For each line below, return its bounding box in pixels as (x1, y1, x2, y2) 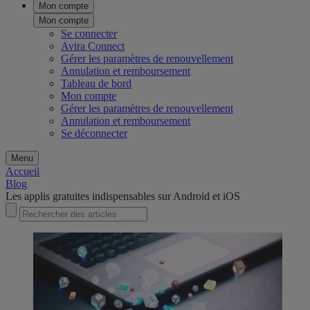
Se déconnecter (61, 127, 127, 140)
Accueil (6, 165, 39, 178)
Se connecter (61, 28, 117, 40)
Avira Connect (61, 40, 125, 53)
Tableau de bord (61, 77, 131, 90)
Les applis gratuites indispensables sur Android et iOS (6, 190, 240, 203)
